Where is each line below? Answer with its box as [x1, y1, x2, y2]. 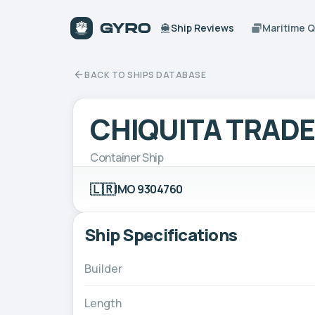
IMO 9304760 [115, 181, 183, 197]
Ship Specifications [84, 222, 238, 246]
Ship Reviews [171, 21, 235, 34]
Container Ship [90, 149, 164, 165]
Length [84, 295, 122, 311]
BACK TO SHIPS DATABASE [84, 68, 206, 81]
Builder [84, 260, 122, 276]
